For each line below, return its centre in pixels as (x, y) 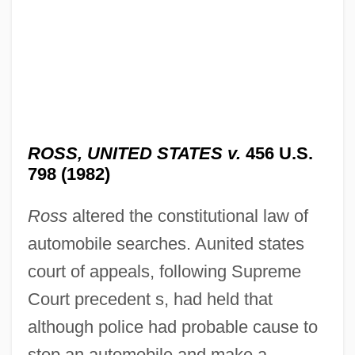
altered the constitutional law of (187, 216)
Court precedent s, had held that (150, 299)
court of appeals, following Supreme (164, 271)
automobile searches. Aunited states (166, 243)
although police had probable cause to (172, 326)
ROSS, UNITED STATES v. (134, 153)
